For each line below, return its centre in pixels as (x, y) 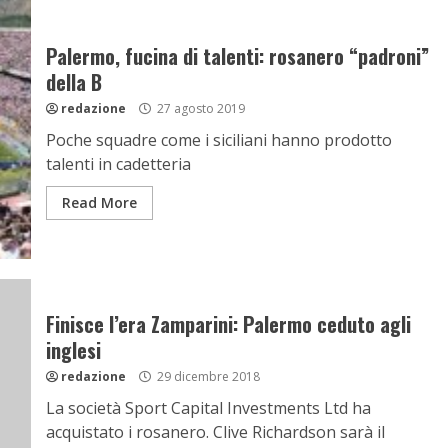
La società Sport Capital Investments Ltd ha (208, 408)
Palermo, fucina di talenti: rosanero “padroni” (237, 56)
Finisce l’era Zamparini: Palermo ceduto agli (228, 324)
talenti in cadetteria (118, 164)
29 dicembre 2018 (206, 376)
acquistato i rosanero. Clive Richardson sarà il (215, 432)
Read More (99, 202)
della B (73, 82)
